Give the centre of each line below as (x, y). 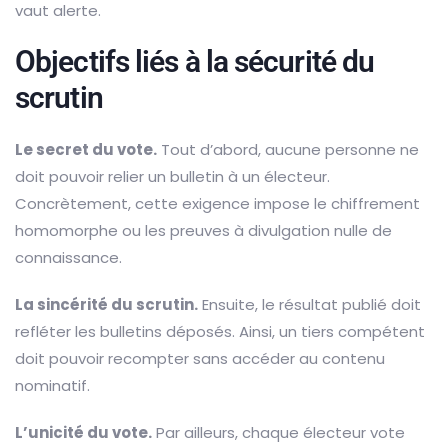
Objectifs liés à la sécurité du (195, 61)
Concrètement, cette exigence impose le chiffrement (217, 203)
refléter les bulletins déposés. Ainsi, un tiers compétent (220, 331)
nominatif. (52, 385)
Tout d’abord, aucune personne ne (288, 149)
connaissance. (68, 257)
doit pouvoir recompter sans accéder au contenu (200, 358)
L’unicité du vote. (83, 432)
